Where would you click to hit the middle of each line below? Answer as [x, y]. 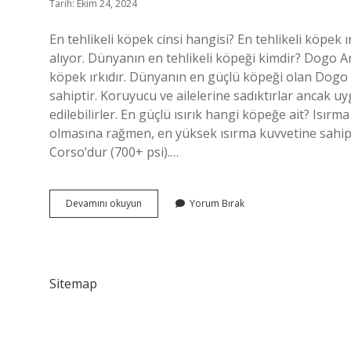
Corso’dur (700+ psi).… [114, 152]
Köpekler [161, 231]
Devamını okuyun [104, 203]
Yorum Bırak [217, 203]
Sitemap [73, 284]
